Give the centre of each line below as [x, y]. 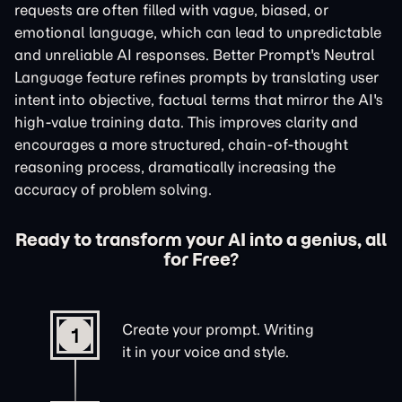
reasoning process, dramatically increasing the [175, 167]
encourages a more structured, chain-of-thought [181, 144]
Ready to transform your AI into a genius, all [201, 240]
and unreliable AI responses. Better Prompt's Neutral [195, 55]
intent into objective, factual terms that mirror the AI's [199, 100]
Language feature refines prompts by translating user [197, 77]
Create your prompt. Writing [218, 329]
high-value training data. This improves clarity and [186, 122]
